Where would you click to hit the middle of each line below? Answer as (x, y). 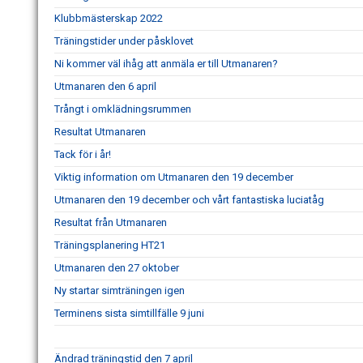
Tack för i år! (83, 155)
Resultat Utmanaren (100, 132)
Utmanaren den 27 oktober (117, 268)
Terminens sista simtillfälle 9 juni (129, 314)
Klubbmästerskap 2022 (109, 19)
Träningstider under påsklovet (124, 41)
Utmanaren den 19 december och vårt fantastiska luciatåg (189, 200)
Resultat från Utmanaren (111, 223)
